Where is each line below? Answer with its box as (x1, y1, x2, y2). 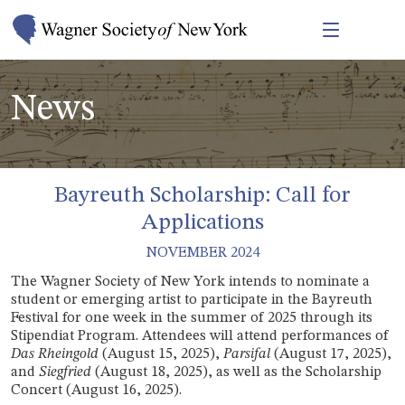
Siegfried (39, 364, 91, 380)
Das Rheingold (11, 346, 99, 362)
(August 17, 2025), (270, 346, 391, 362)
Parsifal (223, 346, 270, 362)
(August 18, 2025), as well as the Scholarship (91, 364, 381, 380)
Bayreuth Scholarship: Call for (54, 184, 351, 207)
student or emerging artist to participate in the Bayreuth (11, 292, 372, 307)
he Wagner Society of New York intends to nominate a (21, 274, 370, 289)
